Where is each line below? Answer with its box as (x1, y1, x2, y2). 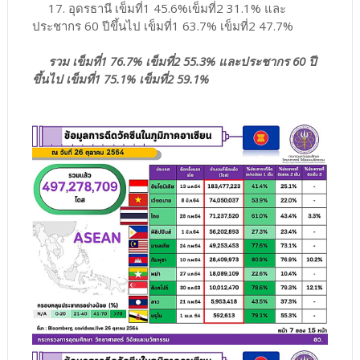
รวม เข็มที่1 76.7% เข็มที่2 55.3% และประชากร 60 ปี (47, 52, 317, 69)
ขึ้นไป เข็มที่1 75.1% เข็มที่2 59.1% (31, 70, 209, 87)
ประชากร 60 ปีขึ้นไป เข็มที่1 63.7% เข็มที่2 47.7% (31, 17, 293, 34)
